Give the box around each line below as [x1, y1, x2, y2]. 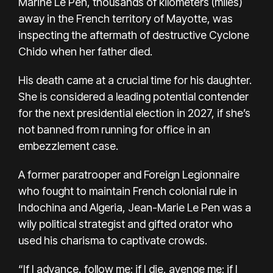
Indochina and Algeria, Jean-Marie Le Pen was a [18, 201, 251, 214]
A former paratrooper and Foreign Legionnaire [18, 168, 239, 182]
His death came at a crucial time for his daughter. [18, 74, 252, 87]
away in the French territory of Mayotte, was [18, 12, 233, 26]
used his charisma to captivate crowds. [18, 234, 207, 247]
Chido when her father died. [18, 45, 152, 58]
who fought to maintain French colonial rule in [18, 185, 237, 198]
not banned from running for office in [18, 123, 196, 136]
